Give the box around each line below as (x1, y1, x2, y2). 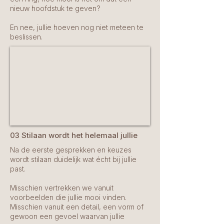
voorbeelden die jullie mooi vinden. (10, 193, 126, 201)
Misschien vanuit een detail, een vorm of (10, 202, 143, 211)
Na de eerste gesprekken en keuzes (10, 145, 131, 154)
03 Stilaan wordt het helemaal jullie (10, 130, 137, 140)
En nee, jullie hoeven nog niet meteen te (10, 23, 143, 31)
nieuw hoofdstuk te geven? (10, 4, 100, 12)
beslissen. (10, 32, 42, 41)
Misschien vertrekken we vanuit (10, 183, 113, 192)
